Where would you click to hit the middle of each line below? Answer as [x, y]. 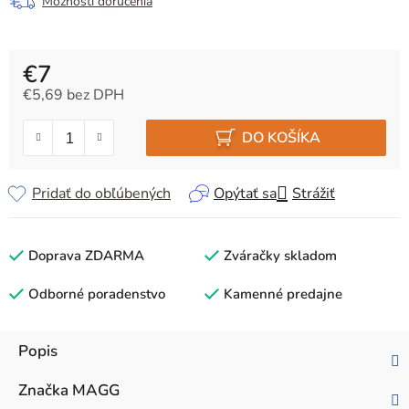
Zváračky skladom [280, 256]
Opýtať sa [245, 194]
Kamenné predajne [283, 294]
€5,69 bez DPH [73, 95]
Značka [43, 391]
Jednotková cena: [77, 112]
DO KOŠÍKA [282, 137]
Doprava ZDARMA [86, 256]
